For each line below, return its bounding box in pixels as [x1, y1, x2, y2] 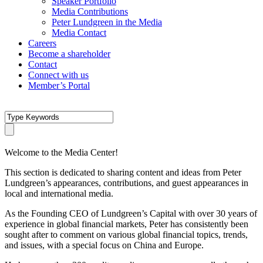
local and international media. [5, 188, 113, 198]
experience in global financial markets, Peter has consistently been [5, 219, 248, 229]
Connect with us [28, 70, 89, 80]
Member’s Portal [28, 80, 90, 90]
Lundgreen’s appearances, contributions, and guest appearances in [5, 178, 248, 188]
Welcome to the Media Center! [5, 147, 118, 157]
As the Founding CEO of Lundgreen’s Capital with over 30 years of [5, 208, 257, 218]
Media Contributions [52, 6, 128, 16]
